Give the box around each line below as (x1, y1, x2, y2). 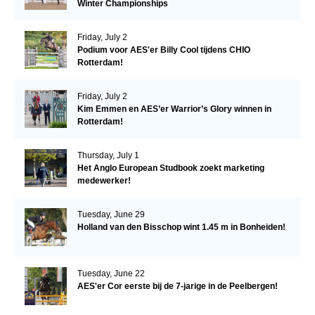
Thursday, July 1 (77, 150, 139, 161)
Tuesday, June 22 (77, 269, 145, 279)
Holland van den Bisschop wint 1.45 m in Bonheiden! (77, 222, 285, 233)
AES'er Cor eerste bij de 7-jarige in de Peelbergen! (77, 281, 278, 292)
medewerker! (77, 176, 131, 186)
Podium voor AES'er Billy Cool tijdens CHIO (77, 45, 250, 56)
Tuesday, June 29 (77, 210, 145, 220)
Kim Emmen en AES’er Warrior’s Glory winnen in (77, 104, 271, 115)
